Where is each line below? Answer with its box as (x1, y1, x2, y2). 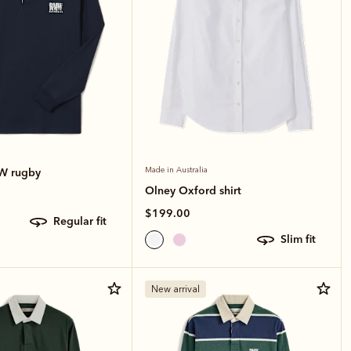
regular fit (60, 214, 107, 229)
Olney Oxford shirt (145, 183, 242, 197)
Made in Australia (145, 165, 208, 175)
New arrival (151, 283, 201, 295)
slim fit (287, 232, 316, 247)
